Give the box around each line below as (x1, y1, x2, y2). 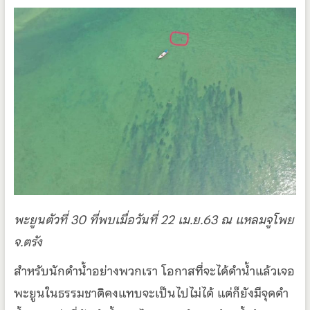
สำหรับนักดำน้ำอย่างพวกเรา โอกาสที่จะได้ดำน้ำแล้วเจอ (13, 261, 295, 282)
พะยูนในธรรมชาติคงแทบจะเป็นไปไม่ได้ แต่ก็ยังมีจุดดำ (13, 283, 289, 304)
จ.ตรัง (13, 232, 42, 253)
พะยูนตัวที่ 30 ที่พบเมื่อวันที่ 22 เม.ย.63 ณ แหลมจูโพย (13, 210, 294, 230)
